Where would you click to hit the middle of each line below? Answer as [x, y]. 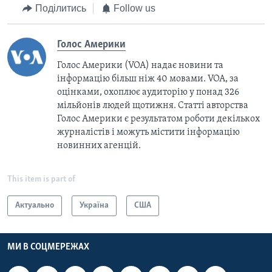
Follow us [134, 8]
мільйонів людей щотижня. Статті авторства [153, 105]
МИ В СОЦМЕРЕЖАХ [48, 247]
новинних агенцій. [99, 145]
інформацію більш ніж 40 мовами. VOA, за [148, 79]
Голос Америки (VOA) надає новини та [140, 65]
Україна [94, 205]
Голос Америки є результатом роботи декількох [158, 119]
